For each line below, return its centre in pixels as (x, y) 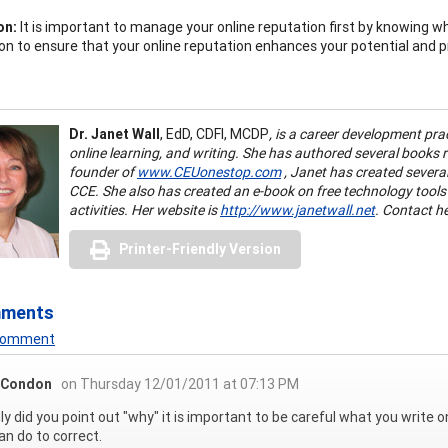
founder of (103, 171)
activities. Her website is (144, 209)
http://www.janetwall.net (297, 209)
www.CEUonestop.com (209, 171)
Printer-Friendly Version (200, 248)
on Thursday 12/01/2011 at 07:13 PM (180, 383)
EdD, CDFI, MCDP (217, 133)
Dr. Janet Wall (114, 133)
